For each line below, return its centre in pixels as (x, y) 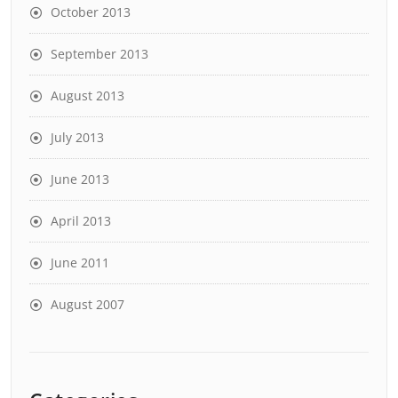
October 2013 (91, 12)
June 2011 (80, 263)
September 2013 (99, 54)
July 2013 (77, 137)
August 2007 (88, 304)
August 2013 (88, 96)
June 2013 (80, 179)
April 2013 (81, 221)
